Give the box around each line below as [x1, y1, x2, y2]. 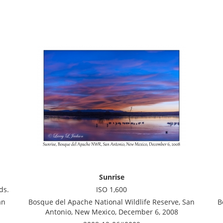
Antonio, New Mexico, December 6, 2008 [45, 207, 178, 217]
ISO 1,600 [96, 185, 127, 194]
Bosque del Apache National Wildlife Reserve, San [28, 197, 195, 207]
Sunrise [99, 172, 124, 182]
